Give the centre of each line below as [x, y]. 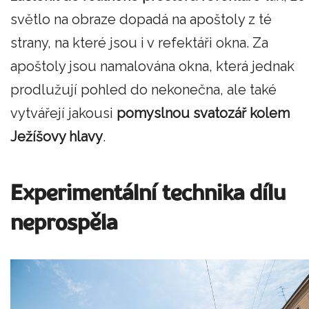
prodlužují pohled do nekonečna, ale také [143, 90]
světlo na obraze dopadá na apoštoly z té [141, 20]
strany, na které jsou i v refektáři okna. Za [139, 43]
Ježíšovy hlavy [57, 137]
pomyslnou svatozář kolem [203, 113]
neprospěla [64, 224]
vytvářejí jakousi [63, 113]
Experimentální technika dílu [148, 195]
